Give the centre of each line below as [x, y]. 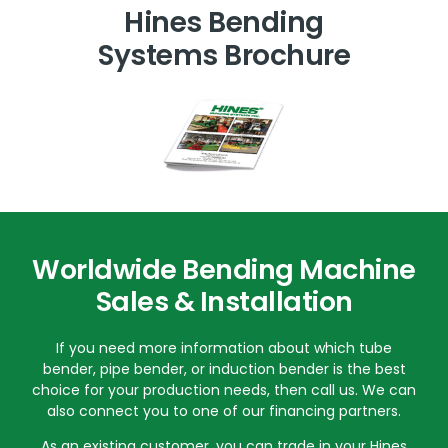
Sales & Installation [224, 301]
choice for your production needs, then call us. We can [224, 389]
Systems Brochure [224, 56]
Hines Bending [224, 23]
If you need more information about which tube [224, 347]
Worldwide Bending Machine [224, 269]
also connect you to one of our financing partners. [224, 410]
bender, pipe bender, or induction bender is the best [224, 368]
